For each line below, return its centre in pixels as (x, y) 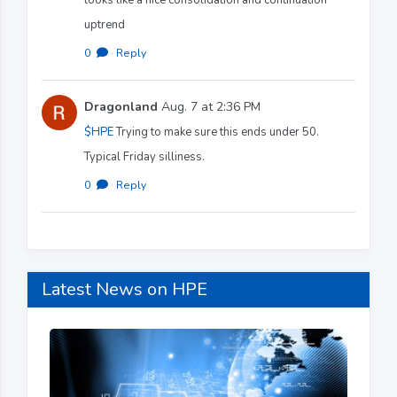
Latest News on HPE (125, 289)
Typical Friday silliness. (144, 156)
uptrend (105, 24)
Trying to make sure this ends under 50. (216, 132)
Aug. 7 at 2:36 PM (209, 106)
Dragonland (121, 106)
